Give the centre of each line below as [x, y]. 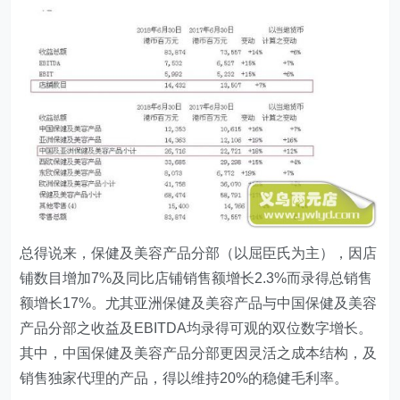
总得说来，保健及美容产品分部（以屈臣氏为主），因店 [199, 253]
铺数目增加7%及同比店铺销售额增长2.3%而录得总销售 [196, 278]
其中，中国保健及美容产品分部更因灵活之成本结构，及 [199, 353]
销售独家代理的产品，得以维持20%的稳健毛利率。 [184, 378]
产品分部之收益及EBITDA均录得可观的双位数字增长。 [196, 328]
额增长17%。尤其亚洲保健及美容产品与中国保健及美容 [199, 303]
